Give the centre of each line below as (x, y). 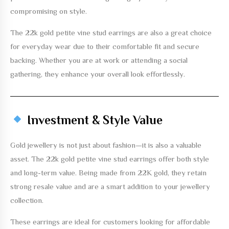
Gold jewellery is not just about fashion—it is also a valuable (106, 145)
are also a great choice (174, 32)
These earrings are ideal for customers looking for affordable (110, 221)
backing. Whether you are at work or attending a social (99, 60)
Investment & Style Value (94, 120)
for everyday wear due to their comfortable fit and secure (105, 46)
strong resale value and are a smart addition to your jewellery (110, 186)
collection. (27, 200)
